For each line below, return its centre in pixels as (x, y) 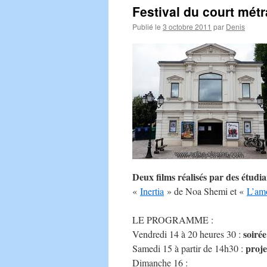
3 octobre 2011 (187, 27)
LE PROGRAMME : (173, 220)
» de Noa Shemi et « (205, 191)
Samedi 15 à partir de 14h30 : (189, 248)
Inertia (152, 191)
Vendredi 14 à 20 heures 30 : (188, 234)
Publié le (147, 27)
